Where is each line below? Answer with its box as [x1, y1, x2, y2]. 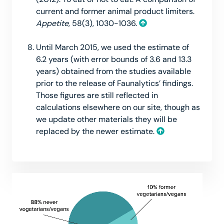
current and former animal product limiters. [36, 5, 194, 16]
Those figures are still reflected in [36, 89, 158, 100]
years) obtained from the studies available [36, 65, 191, 76]
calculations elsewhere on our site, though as [36, 101, 200, 112]
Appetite [36, 17, 68, 28]
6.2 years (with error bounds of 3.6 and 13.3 [36, 53, 191, 64]
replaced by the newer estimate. [36, 125, 156, 136]
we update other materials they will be [36, 113, 177, 124]
